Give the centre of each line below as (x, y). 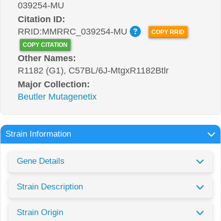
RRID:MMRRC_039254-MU (74, 32)
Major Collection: (54, 84)
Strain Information (38, 134)
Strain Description (50, 186)
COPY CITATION (45, 45)
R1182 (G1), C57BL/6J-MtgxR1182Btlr (93, 70)
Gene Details (41, 161)
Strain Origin (40, 212)
